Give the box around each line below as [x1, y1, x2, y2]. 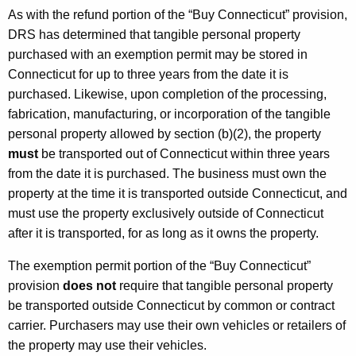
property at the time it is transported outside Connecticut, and [8, 186, 347, 200]
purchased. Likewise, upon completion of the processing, [8, 87, 327, 101]
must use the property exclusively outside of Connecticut [8, 206, 323, 220]
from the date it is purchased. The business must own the [8, 166, 327, 180]
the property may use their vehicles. [8, 338, 207, 352]
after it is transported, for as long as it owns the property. [8, 226, 319, 240]
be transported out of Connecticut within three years [38, 146, 330, 161]
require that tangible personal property [116, 278, 333, 292]
